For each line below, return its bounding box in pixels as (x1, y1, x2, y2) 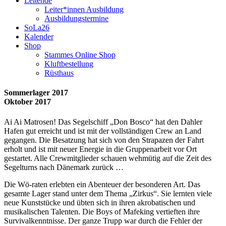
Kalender (24, 32, 53, 41)
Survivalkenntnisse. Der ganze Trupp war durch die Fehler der (4, 216, 202, 225)
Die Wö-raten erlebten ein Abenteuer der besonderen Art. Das (4, 180, 200, 189)
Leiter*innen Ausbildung (44, 5, 124, 14)
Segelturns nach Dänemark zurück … (4, 162, 124, 172)
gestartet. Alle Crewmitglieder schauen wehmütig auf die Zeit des (4, 153, 211, 162)
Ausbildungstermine (44, 14, 108, 23)
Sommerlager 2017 (4, 88, 68, 97)
